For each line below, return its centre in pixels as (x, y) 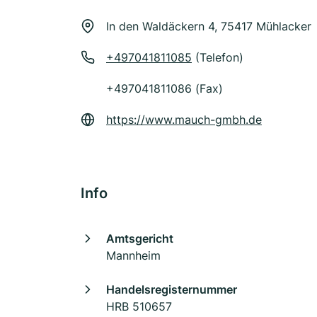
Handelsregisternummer (172, 289)
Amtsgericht (140, 238)
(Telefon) (218, 57)
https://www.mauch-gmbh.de (184, 120)
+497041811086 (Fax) (165, 88)
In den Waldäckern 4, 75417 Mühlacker (209, 26)
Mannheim (133, 255)
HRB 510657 (139, 306)
